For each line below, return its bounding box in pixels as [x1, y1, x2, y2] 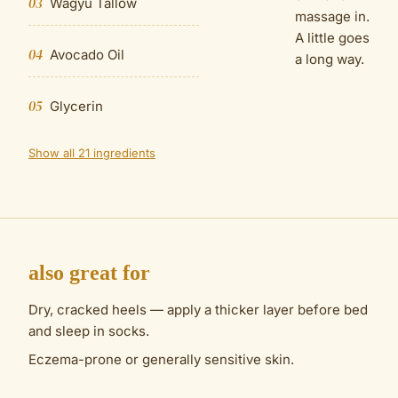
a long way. [295, 51, 364, 68]
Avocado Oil [50, 46, 124, 63]
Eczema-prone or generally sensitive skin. [28, 351, 294, 368]
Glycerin [50, 98, 103, 115]
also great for [28, 261, 150, 284]
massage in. [295, 8, 370, 25]
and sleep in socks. [28, 322, 149, 339]
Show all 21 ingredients [28, 146, 155, 160]
